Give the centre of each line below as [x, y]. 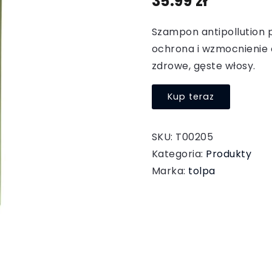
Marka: [170, 171]
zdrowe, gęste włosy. [203, 66]
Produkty [229, 154]
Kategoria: [179, 154]
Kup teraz [191, 97]
